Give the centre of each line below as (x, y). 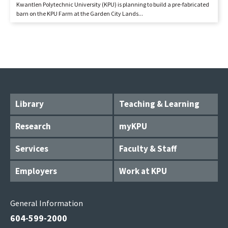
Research (33, 126)
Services (32, 149)
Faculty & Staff (148, 149)
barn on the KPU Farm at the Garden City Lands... (80, 13)
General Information (47, 203)
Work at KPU (143, 171)
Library (30, 104)
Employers (36, 171)
